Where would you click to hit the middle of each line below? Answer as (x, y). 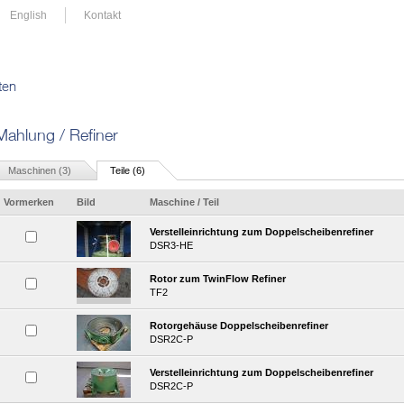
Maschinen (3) (40, 170)
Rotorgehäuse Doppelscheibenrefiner (239, 326)
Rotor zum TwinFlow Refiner (218, 279)
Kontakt (102, 15)
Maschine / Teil (184, 202)
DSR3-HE (171, 245)
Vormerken (29, 202)
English (28, 15)
